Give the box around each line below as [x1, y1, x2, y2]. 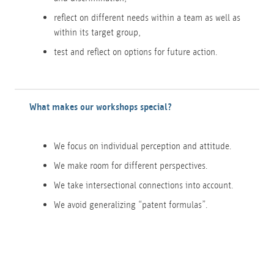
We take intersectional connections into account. [54, 179, 233, 191]
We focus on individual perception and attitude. [54, 140, 231, 152]
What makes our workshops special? [29, 101, 172, 114]
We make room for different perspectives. [54, 160, 207, 172]
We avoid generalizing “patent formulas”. [54, 199, 207, 211]
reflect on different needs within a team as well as [54, 12, 240, 24]
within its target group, [54, 26, 141, 39]
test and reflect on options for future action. [54, 46, 217, 58]
